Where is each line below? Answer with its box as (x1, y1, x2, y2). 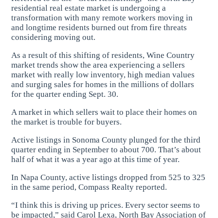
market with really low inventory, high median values (11, 70, 195, 79)
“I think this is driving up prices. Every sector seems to (11, 200, 200, 210)
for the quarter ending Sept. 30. (11, 89, 119, 99)
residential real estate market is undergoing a (11, 3, 166, 13)
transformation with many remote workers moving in (11, 13, 193, 22)
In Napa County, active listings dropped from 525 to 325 (11, 172, 206, 182)
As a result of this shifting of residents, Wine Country (11, 50, 195, 60)
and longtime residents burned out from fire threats (11, 22, 187, 32)
